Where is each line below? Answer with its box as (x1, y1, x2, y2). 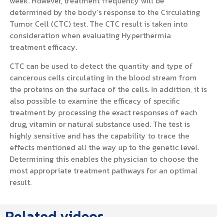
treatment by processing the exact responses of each (10, 106, 197, 118)
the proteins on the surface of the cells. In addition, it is (10, 83, 207, 95)
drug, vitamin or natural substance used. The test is (10, 118, 190, 130)
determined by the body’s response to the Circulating (10, 6, 200, 18)
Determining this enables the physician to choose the (10, 153, 199, 165)
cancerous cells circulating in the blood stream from (10, 71, 197, 83)
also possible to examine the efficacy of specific (10, 94, 180, 107)
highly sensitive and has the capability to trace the (10, 129, 189, 141)
